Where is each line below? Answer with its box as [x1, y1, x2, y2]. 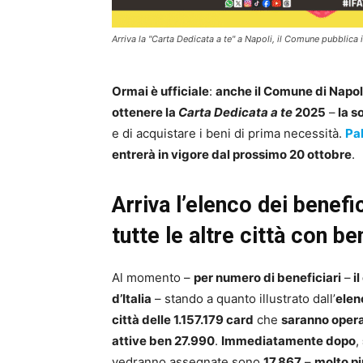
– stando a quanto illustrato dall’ [152, 291, 335, 307]
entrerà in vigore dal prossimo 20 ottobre [112, 147, 352, 163]
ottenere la [112, 105, 178, 121]
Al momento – [112, 270, 194, 286]
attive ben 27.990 [112, 333, 215, 349]
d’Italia [112, 291, 152, 307]
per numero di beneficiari [194, 270, 341, 286]
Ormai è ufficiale [112, 83, 209, 100]
